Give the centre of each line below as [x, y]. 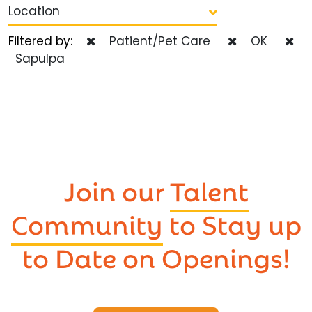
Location [34, 11]
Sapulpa [37, 58]
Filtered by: [47, 41]
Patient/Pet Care [156, 41]
